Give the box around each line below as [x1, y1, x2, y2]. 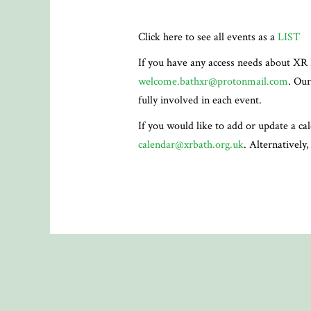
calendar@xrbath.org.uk [137, 137, 244, 152]
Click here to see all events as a [137, 29, 278, 44]
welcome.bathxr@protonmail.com [137, 74, 288, 89]
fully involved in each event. [137, 92, 262, 108]
